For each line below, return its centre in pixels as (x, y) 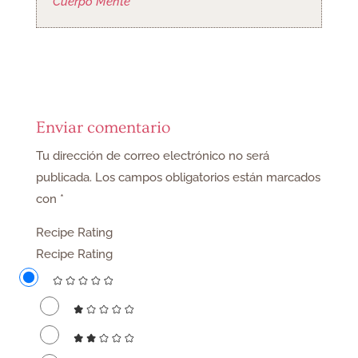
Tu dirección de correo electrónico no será (152, 155)
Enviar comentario (103, 127)
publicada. (64, 177)
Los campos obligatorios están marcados (207, 177)
